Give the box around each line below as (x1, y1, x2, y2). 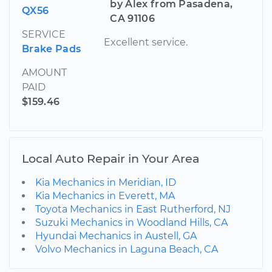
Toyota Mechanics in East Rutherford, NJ (35, 203, 231, 215)
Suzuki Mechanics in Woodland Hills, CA (35, 216, 228, 228)
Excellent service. (104, 36, 188, 48)
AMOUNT (22, 66, 67, 78)
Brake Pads (22, 42, 81, 55)
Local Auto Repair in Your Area (22, 151, 199, 166)
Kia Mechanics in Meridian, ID (35, 176, 176, 188)
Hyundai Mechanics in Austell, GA (35, 229, 197, 242)
